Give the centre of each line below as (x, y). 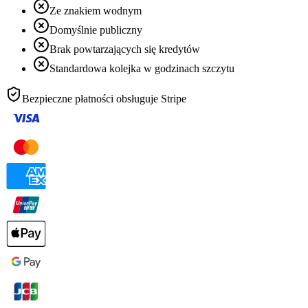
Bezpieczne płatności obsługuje (90, 99)
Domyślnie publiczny (96, 30)
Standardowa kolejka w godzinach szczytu (142, 69)
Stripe (174, 99)
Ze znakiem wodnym (96, 11)
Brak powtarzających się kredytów (125, 49)
